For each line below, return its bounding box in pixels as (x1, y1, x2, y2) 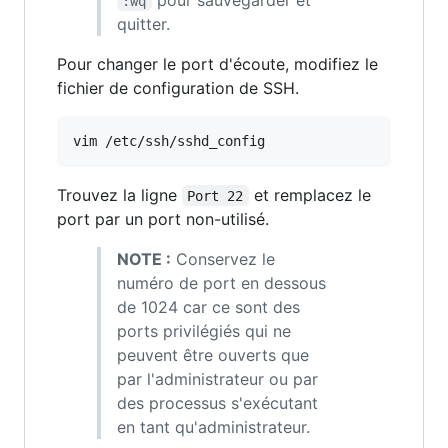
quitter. (117, 13, 170, 34)
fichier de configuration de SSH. (57, 77, 299, 98)
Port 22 (187, 187, 244, 204)
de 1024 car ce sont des (117, 296, 300, 317)
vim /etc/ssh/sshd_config (73, 132, 265, 149)
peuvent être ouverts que (117, 344, 309, 365)
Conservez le (171, 248, 275, 269)
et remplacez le (248, 184, 376, 205)
